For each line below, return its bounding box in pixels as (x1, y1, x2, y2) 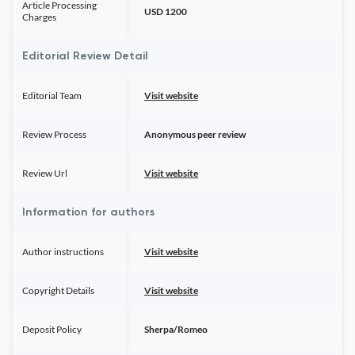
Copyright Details (22, 284, 94, 296)
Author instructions (22, 246, 104, 258)
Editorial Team (22, 90, 82, 101)
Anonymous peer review (144, 128, 246, 140)
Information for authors (22, 207, 155, 218)
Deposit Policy (22, 323, 82, 335)
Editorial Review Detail (22, 51, 148, 62)
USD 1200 (144, 5, 187, 17)
